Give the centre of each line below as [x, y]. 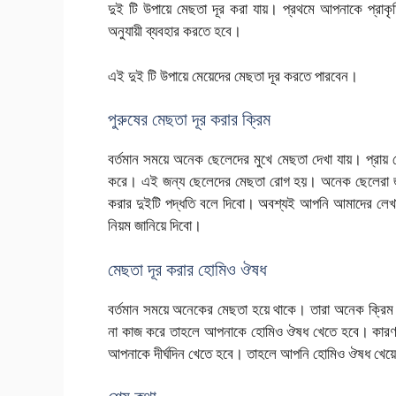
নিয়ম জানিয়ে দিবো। [155, 225]
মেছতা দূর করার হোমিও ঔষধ [187, 269]
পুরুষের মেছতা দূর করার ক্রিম [189, 119]
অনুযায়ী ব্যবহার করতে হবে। [175, 31]
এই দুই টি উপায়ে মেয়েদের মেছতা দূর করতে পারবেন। [233, 75]
